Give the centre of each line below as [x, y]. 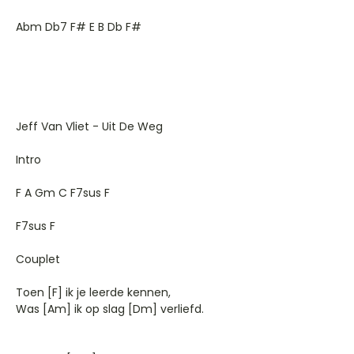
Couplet [38, 259]
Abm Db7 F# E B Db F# [79, 27]
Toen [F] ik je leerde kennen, [93, 292]
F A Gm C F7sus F [63, 193]
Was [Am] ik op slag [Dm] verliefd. [110, 309]
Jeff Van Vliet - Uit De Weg [89, 126]
